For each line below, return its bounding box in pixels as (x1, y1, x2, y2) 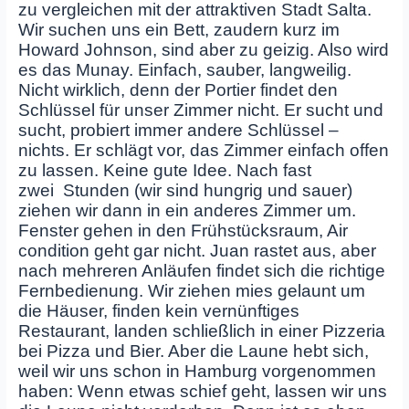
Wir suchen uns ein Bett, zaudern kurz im (17, 20, 340, 40)
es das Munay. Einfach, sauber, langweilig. (17, 60, 351, 80)
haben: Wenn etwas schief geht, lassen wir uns (17, 382, 387, 402)
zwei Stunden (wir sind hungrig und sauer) (17, 181, 352, 201)
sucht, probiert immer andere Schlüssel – (17, 121, 339, 141)
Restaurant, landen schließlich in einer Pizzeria (17, 321, 385, 341)
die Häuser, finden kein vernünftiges (17, 301, 299, 321)
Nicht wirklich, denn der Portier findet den (17, 80, 338, 100)
